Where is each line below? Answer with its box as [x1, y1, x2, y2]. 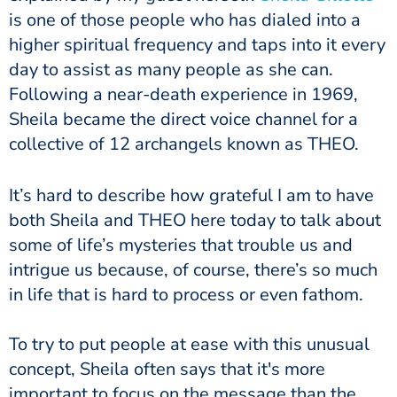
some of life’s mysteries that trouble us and [9, 233, 353, 257]
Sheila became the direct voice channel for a [9, 107, 358, 131]
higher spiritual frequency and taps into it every [9, 33, 385, 57]
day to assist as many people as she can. [9, 58, 333, 82]
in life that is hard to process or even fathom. [9, 283, 363, 307]
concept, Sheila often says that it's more [9, 357, 325, 381]
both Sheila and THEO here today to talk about [9, 208, 381, 232]
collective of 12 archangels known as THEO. [9, 132, 359, 156]
